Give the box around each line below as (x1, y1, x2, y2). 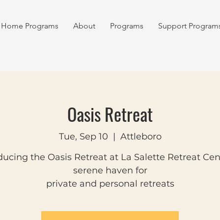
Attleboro (120, 131, 162, 142)
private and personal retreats (46, 178, 174, 190)
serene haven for (73, 165, 147, 176)
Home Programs (1, 21, 58, 30)
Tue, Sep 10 (58, 131, 108, 142)
